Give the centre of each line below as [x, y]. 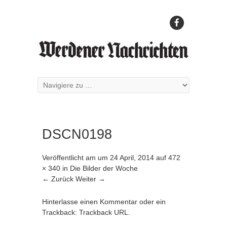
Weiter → [90, 179]
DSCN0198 [77, 134]
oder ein [152, 202]
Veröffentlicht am [70, 158]
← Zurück [58, 179]
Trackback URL [104, 212]
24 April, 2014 [132, 158]
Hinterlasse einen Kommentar [90, 202]
